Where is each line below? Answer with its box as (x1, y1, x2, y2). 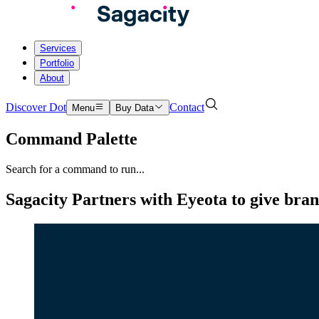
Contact (169, 101, 204, 113)
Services (40, 43, 76, 53)
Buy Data (115, 103, 155, 113)
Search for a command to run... (6, 162, 145, 175)
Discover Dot (6, 101, 66, 113)
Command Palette (6, 129, 137, 148)
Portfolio (40, 58, 74, 68)
